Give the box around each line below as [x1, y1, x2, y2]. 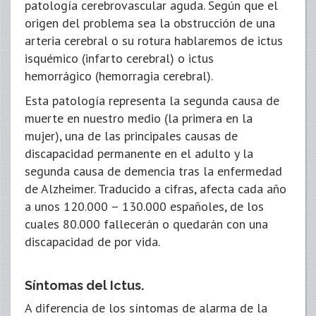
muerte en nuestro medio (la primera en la [25, 110, 253, 126]
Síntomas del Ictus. [25, 278, 144, 293]
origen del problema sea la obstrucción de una [25, 15, 275, 31]
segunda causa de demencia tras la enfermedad [25, 163, 282, 179]
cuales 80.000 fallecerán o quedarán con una [25, 216, 268, 232]
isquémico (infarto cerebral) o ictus [25, 50, 214, 66]
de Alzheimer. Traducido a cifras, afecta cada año [25, 181, 286, 197]
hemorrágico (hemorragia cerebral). [25, 68, 213, 84]
